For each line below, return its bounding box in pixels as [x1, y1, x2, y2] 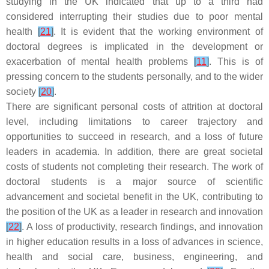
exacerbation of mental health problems [6, 56, 194, 67]
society [6, 86, 38, 97]
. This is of [209, 56, 263, 67]
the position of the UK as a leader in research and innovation [6, 207, 263, 217]
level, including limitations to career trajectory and [6, 116, 263, 127]
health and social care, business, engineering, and [6, 252, 263, 262]
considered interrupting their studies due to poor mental [6, 11, 263, 22]
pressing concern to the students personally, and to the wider [6, 71, 263, 82]
